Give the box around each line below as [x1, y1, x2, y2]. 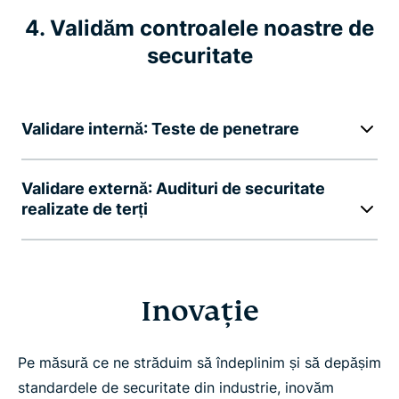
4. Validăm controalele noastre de [25, 15, 374, 42]
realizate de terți [21, 199, 148, 219]
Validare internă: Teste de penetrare [21, 119, 299, 139]
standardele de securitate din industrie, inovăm [18, 379, 334, 397]
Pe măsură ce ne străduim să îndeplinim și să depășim [18, 354, 381, 372]
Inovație [140, 293, 259, 330]
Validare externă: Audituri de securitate [21, 179, 325, 199]
